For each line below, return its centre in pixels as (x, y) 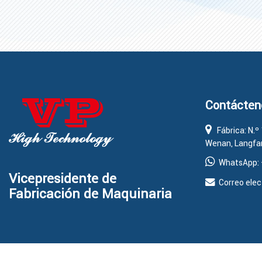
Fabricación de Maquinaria (90, 194)
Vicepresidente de (63, 179)
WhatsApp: (238, 162)
